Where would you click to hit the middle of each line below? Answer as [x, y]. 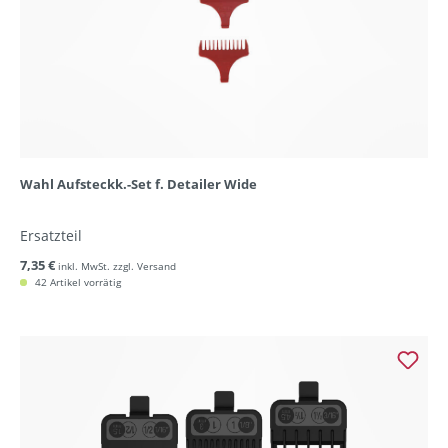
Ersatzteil [51, 236]
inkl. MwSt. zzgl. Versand [117, 266]
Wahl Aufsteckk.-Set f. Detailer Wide [138, 184]
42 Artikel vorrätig [76, 282]
